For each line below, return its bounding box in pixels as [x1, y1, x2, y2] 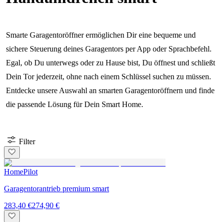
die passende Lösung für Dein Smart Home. [6, 100, 143, 109]
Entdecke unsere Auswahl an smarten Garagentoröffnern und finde [6, 86, 215, 95]
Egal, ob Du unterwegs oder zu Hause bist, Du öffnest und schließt [6, 58, 215, 67]
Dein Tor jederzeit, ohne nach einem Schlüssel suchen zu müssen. [6, 72, 211, 81]
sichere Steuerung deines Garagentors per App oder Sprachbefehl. [6, 45, 212, 54]
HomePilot [4, 167, 38, 176]
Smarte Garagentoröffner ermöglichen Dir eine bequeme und [6, 31, 196, 40]
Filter [19, 137, 35, 146]
